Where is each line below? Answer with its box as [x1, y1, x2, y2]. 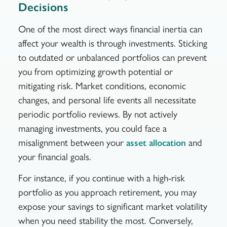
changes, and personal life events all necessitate [18, 94, 196, 106]
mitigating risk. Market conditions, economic [18, 80, 186, 92]
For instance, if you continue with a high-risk [18, 172, 185, 184]
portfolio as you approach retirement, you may [18, 186, 197, 199]
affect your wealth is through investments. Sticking [18, 37, 207, 49]
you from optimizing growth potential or [18, 65, 173, 78]
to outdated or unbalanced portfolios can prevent [18, 51, 207, 63]
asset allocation [126, 137, 186, 148]
